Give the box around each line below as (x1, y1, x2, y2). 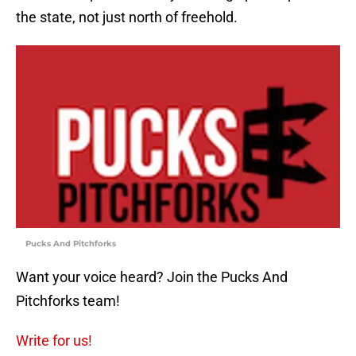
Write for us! (16, 332, 92, 350)
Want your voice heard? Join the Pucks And (16, 269, 288, 286)
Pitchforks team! (16, 292, 120, 310)
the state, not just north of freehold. (16, 9, 238, 26)
